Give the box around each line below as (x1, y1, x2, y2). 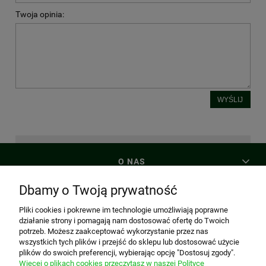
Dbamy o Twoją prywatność (19, 182, 178, 198)
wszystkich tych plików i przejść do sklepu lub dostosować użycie (19, 237, 239, 246)
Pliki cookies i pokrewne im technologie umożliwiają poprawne (19, 205, 228, 214)
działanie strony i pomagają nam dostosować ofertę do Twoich (19, 216, 229, 225)
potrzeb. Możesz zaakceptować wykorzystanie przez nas (19, 227, 208, 236)
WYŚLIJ (217, 95, 243, 103)
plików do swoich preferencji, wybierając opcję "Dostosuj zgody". (19, 248, 235, 257)
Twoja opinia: (15, 9, 64, 19)
